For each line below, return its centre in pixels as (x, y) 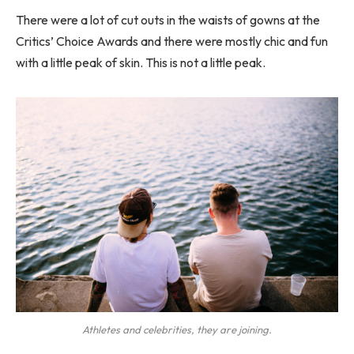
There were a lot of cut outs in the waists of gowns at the (168, 19)
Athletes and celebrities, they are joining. (177, 330)
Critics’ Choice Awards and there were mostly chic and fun (172, 41)
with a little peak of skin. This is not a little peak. (141, 62)
